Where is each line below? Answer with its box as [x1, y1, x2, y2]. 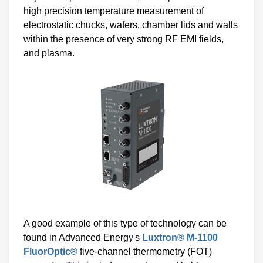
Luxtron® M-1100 [140, 232, 218, 243]
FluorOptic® [23, 247, 77, 257]
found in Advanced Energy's [23, 232, 140, 243]
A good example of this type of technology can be [23, 218, 227, 229]
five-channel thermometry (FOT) [77, 247, 212, 257]
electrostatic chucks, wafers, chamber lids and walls [23, 20, 238, 31]
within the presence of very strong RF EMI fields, [23, 34, 224, 45]
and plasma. [23, 48, 75, 59]
